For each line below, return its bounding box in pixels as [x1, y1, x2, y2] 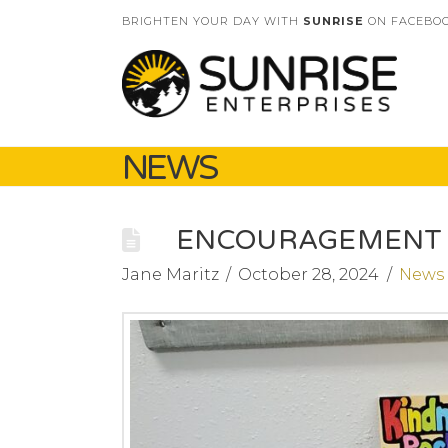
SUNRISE [303, 14, 368, 28]
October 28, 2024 [238, 264, 380, 284]
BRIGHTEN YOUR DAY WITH [122, 14, 303, 28]
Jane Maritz [122, 264, 219, 284]
